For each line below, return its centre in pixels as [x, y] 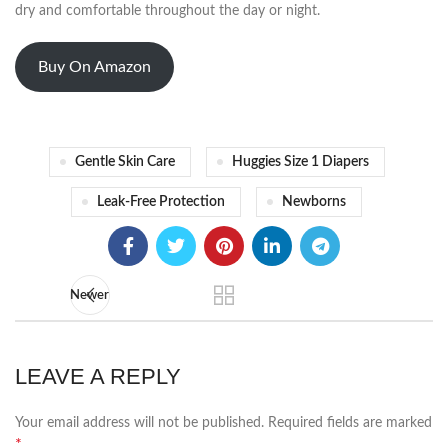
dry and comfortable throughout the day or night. [167, 11]
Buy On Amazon [94, 66]
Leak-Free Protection [161, 202]
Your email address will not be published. [139, 423]
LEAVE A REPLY [98, 377]
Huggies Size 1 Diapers [300, 162]
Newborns [314, 202]
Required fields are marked [350, 423]
